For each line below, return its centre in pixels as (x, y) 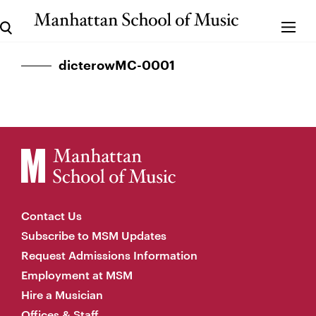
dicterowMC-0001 (117, 66)
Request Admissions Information (109, 255)
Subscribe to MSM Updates (94, 235)
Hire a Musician (62, 294)
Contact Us (51, 215)
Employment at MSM (77, 275)
